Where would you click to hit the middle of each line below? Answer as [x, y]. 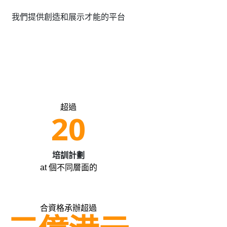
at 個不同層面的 [68, 167]
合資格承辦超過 [69, 208]
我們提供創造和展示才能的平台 [69, 17]
